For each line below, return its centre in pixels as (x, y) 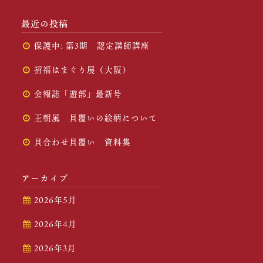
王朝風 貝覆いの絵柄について (96, 118)
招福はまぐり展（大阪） (82, 70)
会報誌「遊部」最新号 (78, 94)
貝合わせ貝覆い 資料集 (82, 142)
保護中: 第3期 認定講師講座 (92, 46)
